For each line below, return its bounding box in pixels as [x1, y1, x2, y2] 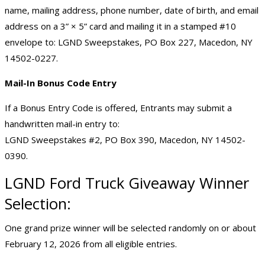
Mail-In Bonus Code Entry [5, 76, 117, 89]
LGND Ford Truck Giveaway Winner [5, 172, 249, 193]
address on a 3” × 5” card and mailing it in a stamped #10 [5, 20, 236, 32]
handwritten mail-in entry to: [5, 117, 119, 130]
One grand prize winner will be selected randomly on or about [5, 221, 256, 234]
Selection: [5, 193, 71, 214]
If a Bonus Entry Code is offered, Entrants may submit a [5, 101, 232, 114]
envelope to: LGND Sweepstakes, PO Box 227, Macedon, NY [5, 35, 253, 48]
